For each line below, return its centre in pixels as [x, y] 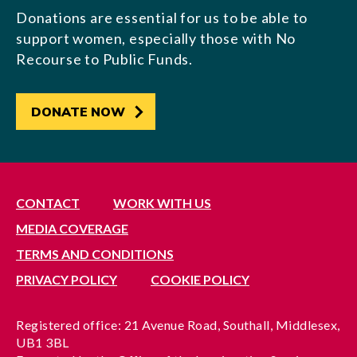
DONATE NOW [78, 112]
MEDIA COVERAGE [72, 228]
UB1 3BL [43, 342]
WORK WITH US [162, 203]
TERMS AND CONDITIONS [95, 254]
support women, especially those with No [156, 38]
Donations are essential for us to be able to [162, 18]
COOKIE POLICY [200, 279]
